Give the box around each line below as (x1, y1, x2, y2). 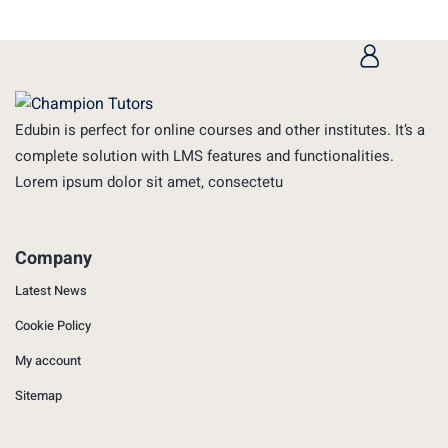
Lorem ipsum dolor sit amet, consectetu (15, 170, 283, 193)
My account (15, 350, 81, 370)
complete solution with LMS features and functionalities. (15, 144, 394, 167)
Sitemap (15, 385, 62, 405)
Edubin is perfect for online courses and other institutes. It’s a (15, 118, 425, 141)
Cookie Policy (15, 315, 91, 335)
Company (15, 244, 92, 272)
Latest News (15, 280, 87, 300)
